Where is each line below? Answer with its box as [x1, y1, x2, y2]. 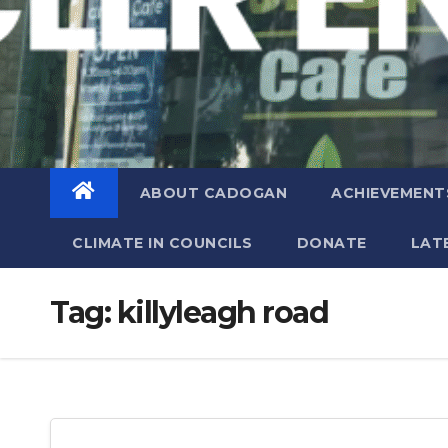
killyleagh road [116, 294, 328, 331]
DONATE [296, 234, 367, 252]
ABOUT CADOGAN [139, 184, 287, 202]
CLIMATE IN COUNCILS [72, 234, 253, 252]
